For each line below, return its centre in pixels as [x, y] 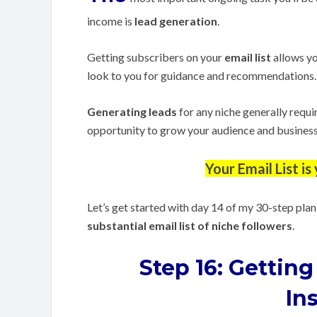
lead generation [176, 21]
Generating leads [132, 111]
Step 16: [184, 268]
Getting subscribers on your [156, 57]
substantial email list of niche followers [190, 225]
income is [111, 21]
